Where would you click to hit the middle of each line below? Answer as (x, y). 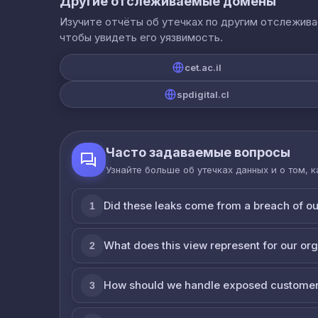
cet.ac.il (203, 67)
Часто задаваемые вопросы (198, 152)
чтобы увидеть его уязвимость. (141, 37)
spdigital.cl (203, 94)
